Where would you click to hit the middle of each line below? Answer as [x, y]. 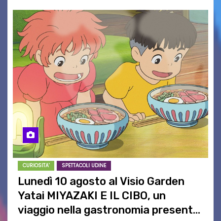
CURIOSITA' [36, 165]
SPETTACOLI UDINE [84, 165]
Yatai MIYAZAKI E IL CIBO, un [92, 195]
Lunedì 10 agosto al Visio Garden [101, 181]
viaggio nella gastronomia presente [109, 210]
